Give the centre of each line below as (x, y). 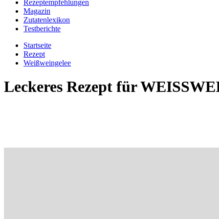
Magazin (37, 11)
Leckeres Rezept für (72, 87)
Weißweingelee (47, 63)
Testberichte (42, 29)
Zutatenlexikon (47, 20)
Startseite (37, 45)
